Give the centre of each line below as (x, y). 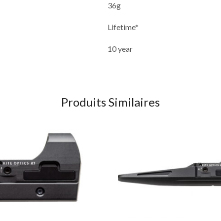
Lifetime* (123, 27)
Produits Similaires (110, 102)
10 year (120, 48)
